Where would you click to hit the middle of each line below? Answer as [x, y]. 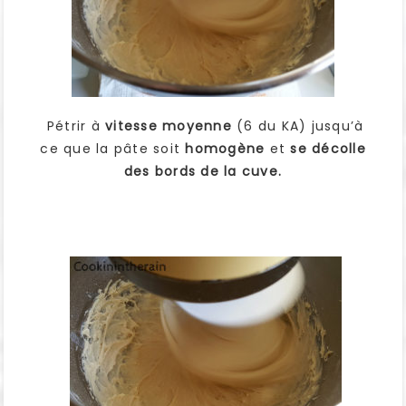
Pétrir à [74, 126]
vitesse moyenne [169, 126]
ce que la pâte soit [110, 148]
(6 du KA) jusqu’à [298, 126]
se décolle [328, 148]
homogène [223, 148]
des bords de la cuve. [203, 171]
